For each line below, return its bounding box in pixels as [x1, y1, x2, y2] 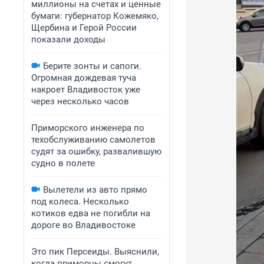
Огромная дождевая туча [31, 72, 136, 83]
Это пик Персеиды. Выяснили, [31, 246, 159, 257]
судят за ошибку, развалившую [31, 146, 161, 157]
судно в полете [31, 158, 95, 169]
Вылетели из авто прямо [43, 184, 147, 195]
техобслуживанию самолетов [31, 134, 156, 145]
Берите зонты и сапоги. [43, 61, 141, 71]
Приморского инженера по [31, 123, 144, 133]
